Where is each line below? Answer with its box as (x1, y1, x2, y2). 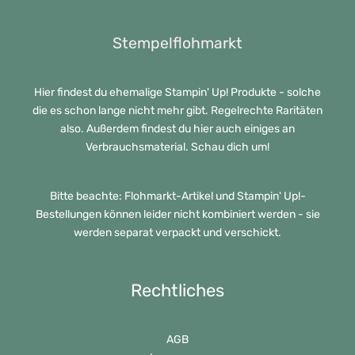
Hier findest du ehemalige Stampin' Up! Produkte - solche (34, 85, 321, 99)
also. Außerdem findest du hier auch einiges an (60, 121, 295, 136)
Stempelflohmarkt (113, 33, 242, 52)
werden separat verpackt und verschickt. (74, 225, 281, 239)
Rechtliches (131, 279, 224, 301)
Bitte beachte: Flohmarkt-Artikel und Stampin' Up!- (49, 189, 306, 203)
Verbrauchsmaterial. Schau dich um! (86, 139, 269, 154)
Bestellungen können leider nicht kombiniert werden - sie (35, 207, 320, 221)
